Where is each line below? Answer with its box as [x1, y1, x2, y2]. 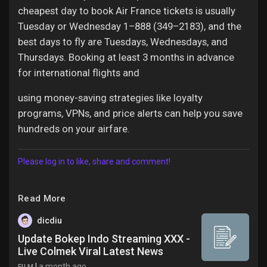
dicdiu [37, 216, 62, 225]
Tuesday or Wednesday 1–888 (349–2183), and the [18, 20, 241, 32]
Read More [18, 193, 66, 204]
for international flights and [18, 67, 139, 79]
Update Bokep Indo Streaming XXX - [18, 232, 190, 245]
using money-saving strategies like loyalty [18, 92, 203, 104]
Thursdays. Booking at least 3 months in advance [18, 51, 234, 63]
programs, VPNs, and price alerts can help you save [18, 107, 243, 119]
